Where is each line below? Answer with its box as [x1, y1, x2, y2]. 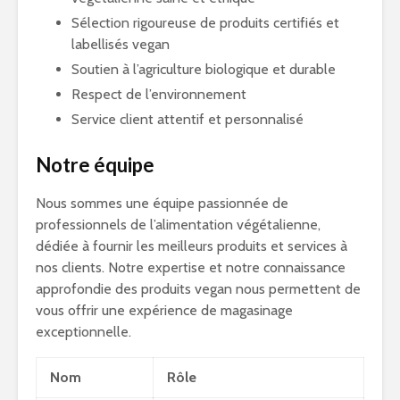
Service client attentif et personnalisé [71, 111, 304, 128]
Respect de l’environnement [71, 86, 246, 103]
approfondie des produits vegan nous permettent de [36, 280, 361, 297]
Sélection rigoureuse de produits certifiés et [71, 14, 339, 31]
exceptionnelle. [36, 323, 131, 340]
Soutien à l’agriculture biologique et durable [71, 61, 336, 78]
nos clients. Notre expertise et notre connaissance [36, 259, 346, 276]
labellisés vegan [71, 36, 170, 53]
